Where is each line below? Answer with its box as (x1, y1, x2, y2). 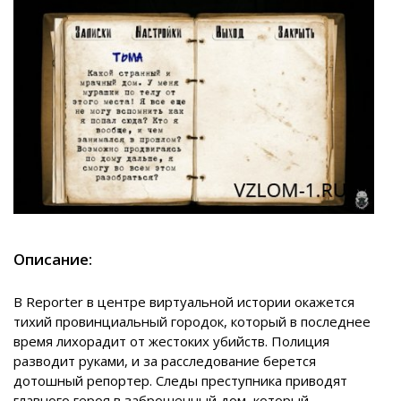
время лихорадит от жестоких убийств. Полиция (13, 331, 329, 350)
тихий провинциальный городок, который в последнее (13, 311, 371, 330)
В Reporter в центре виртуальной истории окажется (13, 292, 354, 311)
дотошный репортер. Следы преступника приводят (13, 371, 347, 389)
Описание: (13, 248, 92, 269)
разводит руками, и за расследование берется (13, 351, 316, 370)
